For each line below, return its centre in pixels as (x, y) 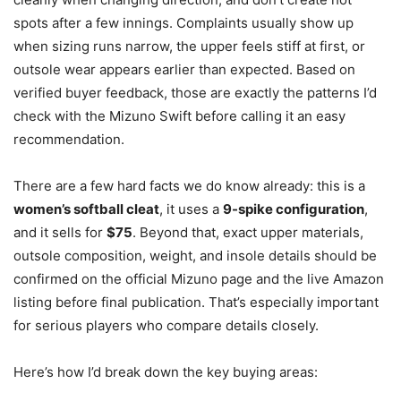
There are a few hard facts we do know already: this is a (189, 185)
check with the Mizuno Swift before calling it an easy (179, 115)
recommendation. (69, 139)
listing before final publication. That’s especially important (196, 302)
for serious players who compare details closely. (166, 325)
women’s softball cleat (86, 209)
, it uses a (191, 209)
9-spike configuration (294, 209)
